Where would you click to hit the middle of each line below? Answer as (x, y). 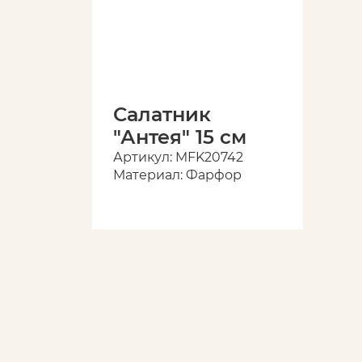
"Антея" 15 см (180, 137)
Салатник (162, 114)
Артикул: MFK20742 (178, 157)
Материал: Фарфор (177, 175)
